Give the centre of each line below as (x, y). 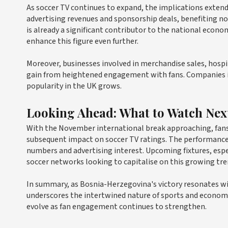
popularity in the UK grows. (74, 86)
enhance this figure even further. (82, 41)
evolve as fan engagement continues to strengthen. (117, 207)
